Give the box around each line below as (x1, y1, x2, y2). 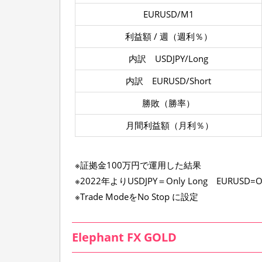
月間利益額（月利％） (123, 119, 213, 131)
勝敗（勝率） (142, 97, 195, 109)
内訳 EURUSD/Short (126, 75, 211, 87)
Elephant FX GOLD (72, 229, 177, 245)
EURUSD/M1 (143, 8, 194, 20)
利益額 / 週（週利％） (125, 30, 212, 42)
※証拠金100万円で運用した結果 (75, 159, 201, 171)
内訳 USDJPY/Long (129, 53, 208, 64)
